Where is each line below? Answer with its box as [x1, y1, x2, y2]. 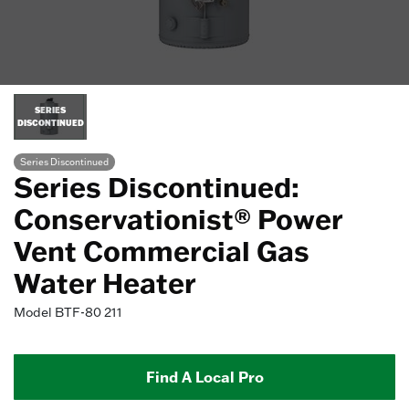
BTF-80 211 [55, 304, 122, 320]
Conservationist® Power [14, 201, 342, 236]
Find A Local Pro [145, 367, 264, 386]
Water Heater [14, 265, 196, 300]
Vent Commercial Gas [14, 233, 309, 268]
